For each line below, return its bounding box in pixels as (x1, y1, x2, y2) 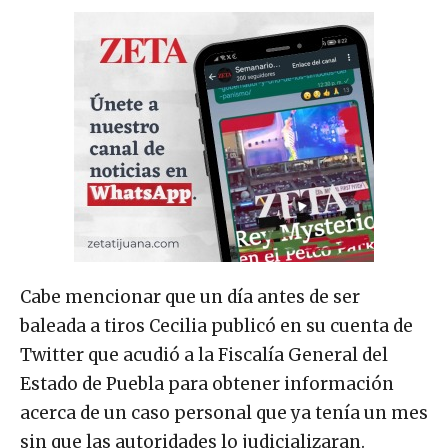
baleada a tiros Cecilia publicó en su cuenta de (20, 315, 413, 338)
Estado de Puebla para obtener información (20, 373, 394, 396)
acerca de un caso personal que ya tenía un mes (20, 402, 428, 425)
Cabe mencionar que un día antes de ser (20, 286, 360, 309)
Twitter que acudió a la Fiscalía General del (20, 344, 388, 367)
